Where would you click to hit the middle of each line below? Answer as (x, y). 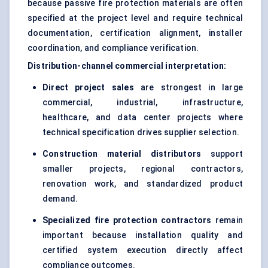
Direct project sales (88, 88)
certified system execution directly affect (143, 250)
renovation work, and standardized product (143, 184)
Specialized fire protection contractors (127, 220)
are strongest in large (188, 88)
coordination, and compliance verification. (113, 48)
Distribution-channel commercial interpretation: (127, 66)
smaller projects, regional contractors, (143, 169)
